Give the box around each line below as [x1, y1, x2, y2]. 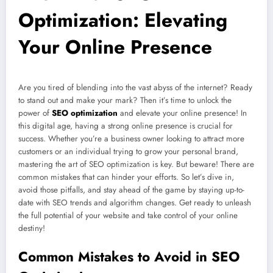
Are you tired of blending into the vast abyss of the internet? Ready [18, 82, 252, 94]
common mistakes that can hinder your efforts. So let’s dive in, [18, 171, 234, 183]
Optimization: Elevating [18, 6, 227, 35]
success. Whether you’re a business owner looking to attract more [18, 133, 244, 145]
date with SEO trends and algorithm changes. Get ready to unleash [18, 197, 251, 209]
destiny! [18, 222, 45, 235]
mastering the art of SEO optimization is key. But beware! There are [18, 158, 254, 171]
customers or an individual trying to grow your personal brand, [18, 146, 238, 158]
